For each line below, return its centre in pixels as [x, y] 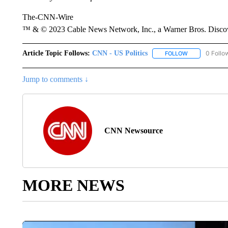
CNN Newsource [133, 131]
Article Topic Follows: [56, 53]
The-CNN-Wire [48, 17]
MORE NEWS [73, 186]
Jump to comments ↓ [55, 79]
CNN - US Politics [120, 53]
